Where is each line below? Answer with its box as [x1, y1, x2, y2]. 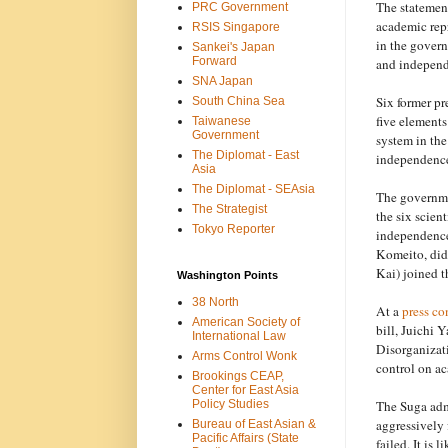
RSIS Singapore [191, 19, 280, 34]
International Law [191, 328, 286, 343]
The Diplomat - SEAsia [191, 181, 315, 196]
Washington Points [176, 268, 278, 281]
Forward [191, 53, 237, 68]
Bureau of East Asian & [191, 416, 316, 431]
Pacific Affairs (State [191, 430, 299, 445]
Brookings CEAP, [191, 368, 284, 383]
